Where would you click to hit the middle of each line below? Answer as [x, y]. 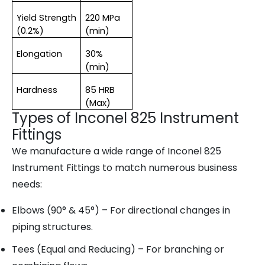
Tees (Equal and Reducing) [74, 249]
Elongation [39, 54]
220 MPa [102, 18]
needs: [27, 184]
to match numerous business [169, 168]
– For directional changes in [165, 210]
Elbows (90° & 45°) [56, 210]
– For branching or [180, 249]
